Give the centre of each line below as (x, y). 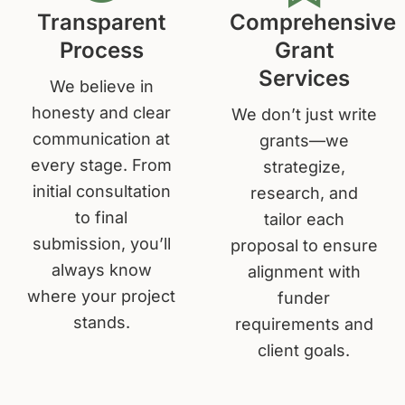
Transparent (101, 22)
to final (101, 217)
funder (304, 297)
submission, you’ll (101, 243)
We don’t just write (304, 114)
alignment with (304, 271)
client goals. (304, 350)
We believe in (101, 86)
